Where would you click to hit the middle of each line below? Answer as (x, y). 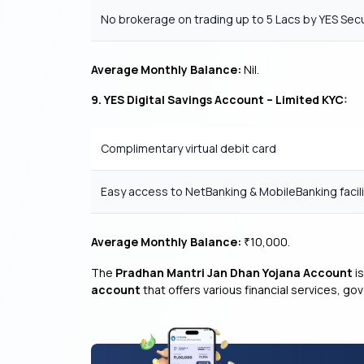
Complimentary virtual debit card (188, 148)
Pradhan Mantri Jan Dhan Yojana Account (234, 273)
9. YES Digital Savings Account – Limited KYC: (219, 100)
